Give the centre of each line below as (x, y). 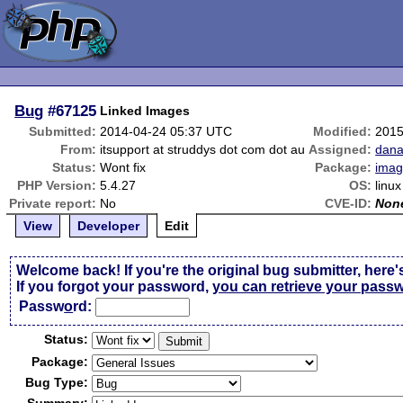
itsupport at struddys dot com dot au (203, 149)
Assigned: (340, 149)
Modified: (343, 131)
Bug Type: (57, 382)
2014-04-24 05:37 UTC (166, 131)
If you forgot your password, (115, 287)
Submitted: (63, 131)
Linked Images (145, 111)
